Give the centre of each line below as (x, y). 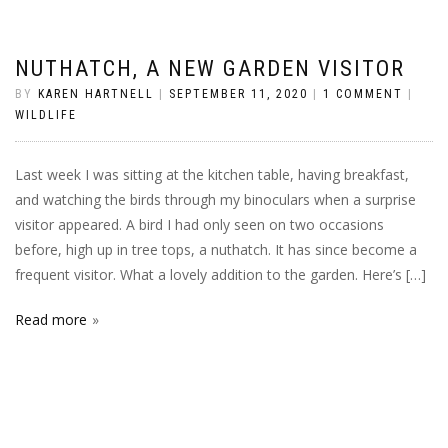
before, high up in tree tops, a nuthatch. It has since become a (216, 249)
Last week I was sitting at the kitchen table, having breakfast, (212, 174)
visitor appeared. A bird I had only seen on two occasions (199, 224)
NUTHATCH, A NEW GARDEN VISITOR (210, 68)
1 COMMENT (363, 94)
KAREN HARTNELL (96, 94)
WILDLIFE (46, 115)
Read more (51, 319)
